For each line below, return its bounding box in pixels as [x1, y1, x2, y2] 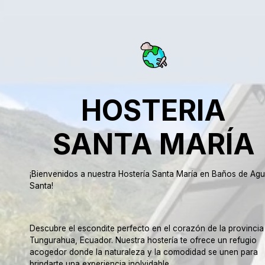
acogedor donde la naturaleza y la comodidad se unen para [29, 247, 258, 257]
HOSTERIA [81, 93, 227, 128]
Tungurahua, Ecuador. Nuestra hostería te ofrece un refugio [29, 235, 257, 245]
